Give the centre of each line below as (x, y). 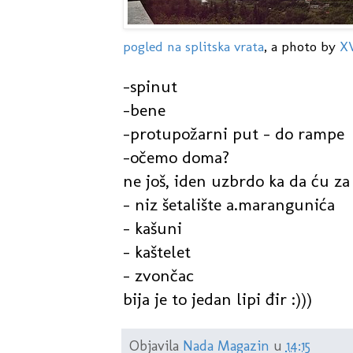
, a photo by (301, 46)
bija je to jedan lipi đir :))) (217, 299)
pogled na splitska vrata (193, 46)
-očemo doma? (176, 158)
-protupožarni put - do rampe (233, 134)
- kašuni (152, 229)
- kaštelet (156, 252)
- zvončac (158, 276)
